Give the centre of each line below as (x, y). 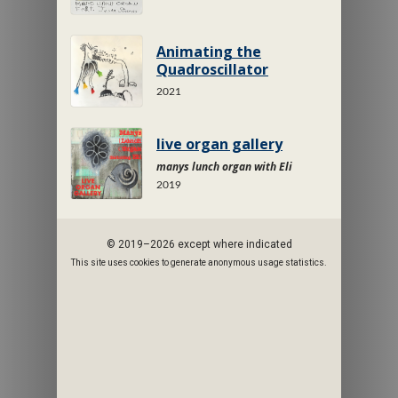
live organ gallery (219, 144)
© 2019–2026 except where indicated (199, 244)
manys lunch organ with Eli (224, 167)
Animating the (209, 52)
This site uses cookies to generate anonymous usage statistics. (199, 263)
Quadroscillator (212, 69)
